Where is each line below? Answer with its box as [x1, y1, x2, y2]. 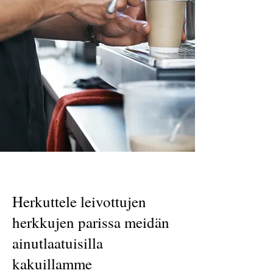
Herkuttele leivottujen [12, 191, 146, 211]
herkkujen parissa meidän [12, 212, 169, 232]
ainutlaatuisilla [12, 233, 103, 253]
